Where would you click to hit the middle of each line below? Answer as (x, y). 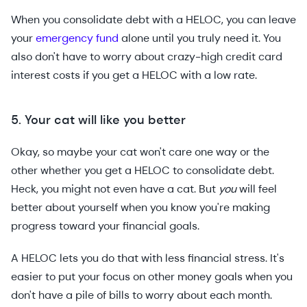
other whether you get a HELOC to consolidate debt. (143, 171)
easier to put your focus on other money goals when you (152, 277)
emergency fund (77, 38)
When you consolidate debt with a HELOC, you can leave (153, 20)
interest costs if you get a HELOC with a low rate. (135, 75)
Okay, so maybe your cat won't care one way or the (140, 152)
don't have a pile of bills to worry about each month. (142, 295)
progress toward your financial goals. (108, 226)
